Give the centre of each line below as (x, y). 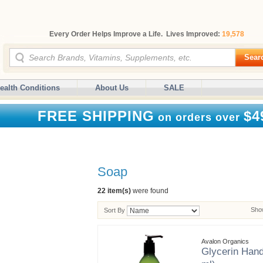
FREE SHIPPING (96, 116)
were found (150, 191)
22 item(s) (114, 191)
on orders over (199, 117)
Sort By (114, 210)
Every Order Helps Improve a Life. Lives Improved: (136, 34)
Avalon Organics (225, 241)
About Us (112, 88)
